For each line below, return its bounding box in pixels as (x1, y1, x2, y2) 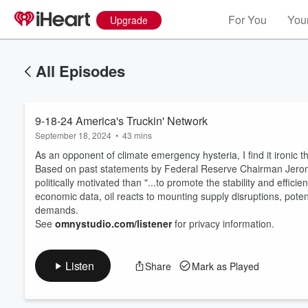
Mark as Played (191, 258, 259, 273)
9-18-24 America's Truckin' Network (35, 113, 208, 129)
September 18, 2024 (35, 129, 111, 141)
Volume (241, 191, 278, 203)
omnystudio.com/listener (55, 217, 172, 230)
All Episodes (36, 60, 125, 82)
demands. (35, 203, 78, 217)
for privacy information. (172, 217, 274, 230)
